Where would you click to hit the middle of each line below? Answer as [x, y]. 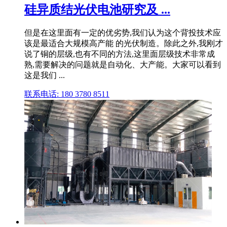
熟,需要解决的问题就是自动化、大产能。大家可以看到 [123, 64]
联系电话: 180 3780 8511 [67, 94]
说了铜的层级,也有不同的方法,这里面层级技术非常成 [120, 54]
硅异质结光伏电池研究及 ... [97, 9]
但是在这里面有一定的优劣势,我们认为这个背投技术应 [123, 32]
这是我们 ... [45, 75]
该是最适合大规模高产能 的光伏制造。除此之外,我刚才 [124, 43]
